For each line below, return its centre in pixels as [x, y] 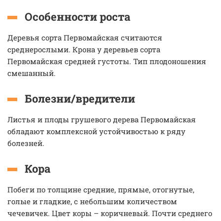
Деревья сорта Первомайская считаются [85, 37]
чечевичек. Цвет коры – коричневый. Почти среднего [110, 213]
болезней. [26, 143]
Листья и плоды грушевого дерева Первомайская [102, 119]
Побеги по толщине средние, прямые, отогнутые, [101, 189]
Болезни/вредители [80, 98]
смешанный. [32, 73]
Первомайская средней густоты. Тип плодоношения [107, 61]
